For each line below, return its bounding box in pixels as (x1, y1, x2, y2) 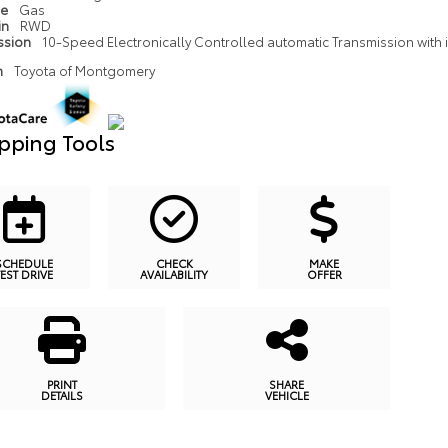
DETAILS (40, 386, 83, 403)
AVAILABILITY (140, 265, 208, 282)
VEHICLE (264, 386, 309, 403)
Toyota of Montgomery (13, 60, 155, 79)
